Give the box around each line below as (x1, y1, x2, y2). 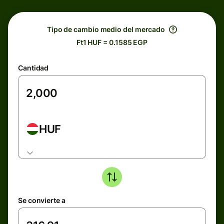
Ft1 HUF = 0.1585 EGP (76, 38, 148, 46)
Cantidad (18, 63, 49, 72)
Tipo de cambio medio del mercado (46, 25, 165, 33)
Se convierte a (18, 196, 65, 204)
